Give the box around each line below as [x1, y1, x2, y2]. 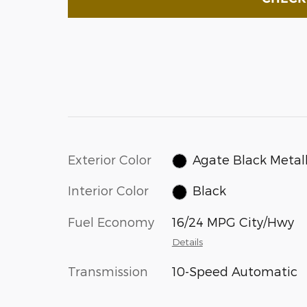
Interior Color [68, 183, 149, 198]
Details [171, 235, 203, 247]
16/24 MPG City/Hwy [171, 214, 294, 229]
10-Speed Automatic [171, 263, 297, 278]
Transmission [68, 263, 148, 278]
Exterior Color [68, 151, 151, 167]
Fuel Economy [68, 214, 154, 229]
